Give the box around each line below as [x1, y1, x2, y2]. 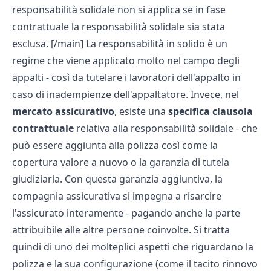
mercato [12, 105, 53, 118]
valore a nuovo [60, 155, 128, 169]
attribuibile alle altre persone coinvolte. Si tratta [12, 223, 230, 237]
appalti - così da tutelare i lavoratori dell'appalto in [12, 71, 241, 84]
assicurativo [55, 105, 114, 118]
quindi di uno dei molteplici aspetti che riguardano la [12, 240, 253, 253]
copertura [12, 155, 60, 169]
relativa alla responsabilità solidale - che [74, 122, 258, 135]
